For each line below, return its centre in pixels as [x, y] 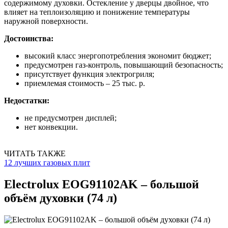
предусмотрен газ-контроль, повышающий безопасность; [124, 65]
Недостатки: [27, 100]
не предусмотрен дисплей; [70, 118]
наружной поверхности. [46, 21]
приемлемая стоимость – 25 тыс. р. [85, 83]
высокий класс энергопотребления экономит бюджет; [118, 55]
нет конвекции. [51, 127]
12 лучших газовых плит [47, 162]
